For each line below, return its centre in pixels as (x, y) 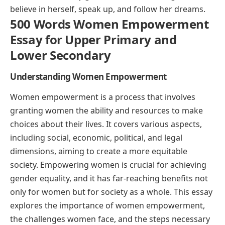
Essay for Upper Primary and (93, 39)
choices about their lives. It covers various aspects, (106, 124)
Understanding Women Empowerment (88, 76)
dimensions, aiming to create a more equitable (99, 151)
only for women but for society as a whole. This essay (111, 192)
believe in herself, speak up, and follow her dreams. (108, 9)
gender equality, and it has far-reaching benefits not (109, 178)
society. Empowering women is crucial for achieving (108, 164)
